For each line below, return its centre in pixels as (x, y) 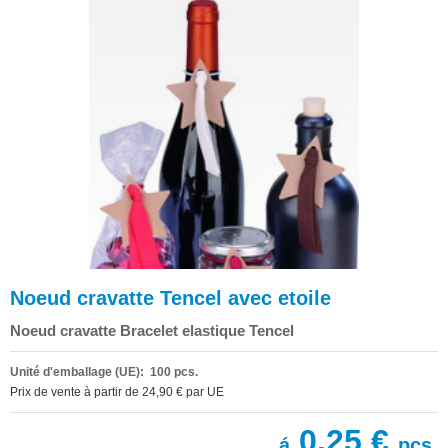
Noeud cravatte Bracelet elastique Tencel (152, 330)
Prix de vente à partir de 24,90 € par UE (117, 391)
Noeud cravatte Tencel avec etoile (170, 297)
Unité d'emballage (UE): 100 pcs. (104, 371)
